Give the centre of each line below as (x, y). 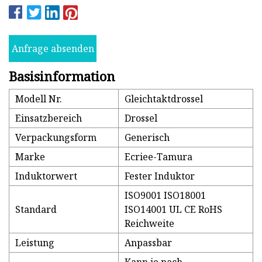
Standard (36, 210)
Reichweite (149, 224)
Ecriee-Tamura (158, 157)
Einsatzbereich (49, 118)
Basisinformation (62, 76)
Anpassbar (148, 243)
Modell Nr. (39, 99)
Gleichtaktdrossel (164, 99)
